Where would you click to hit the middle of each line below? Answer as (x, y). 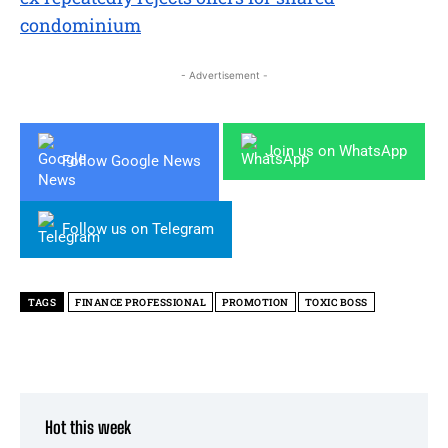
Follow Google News (131, 161)
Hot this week (88, 427)
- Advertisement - (224, 74)
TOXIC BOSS (336, 302)
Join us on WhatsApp (336, 150)
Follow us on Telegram (138, 228)
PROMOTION (255, 302)
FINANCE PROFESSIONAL (140, 302)
